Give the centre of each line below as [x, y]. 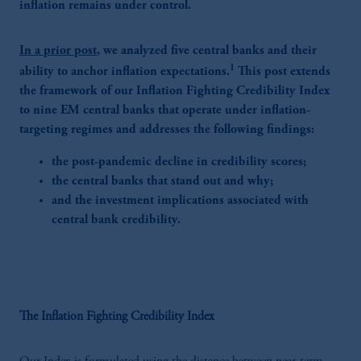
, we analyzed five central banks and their [207, 51]
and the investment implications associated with [180, 201]
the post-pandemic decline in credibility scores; [179, 162]
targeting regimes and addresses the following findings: [167, 130]
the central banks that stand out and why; [162, 182]
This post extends [282, 72]
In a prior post [58, 51]
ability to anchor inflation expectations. [124, 72]
